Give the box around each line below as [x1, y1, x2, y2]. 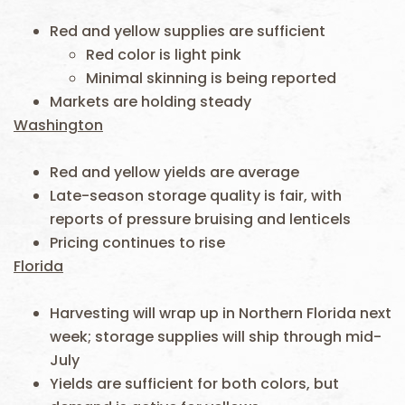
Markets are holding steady [50, 91, 251, 112]
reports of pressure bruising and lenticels [50, 209, 351, 230]
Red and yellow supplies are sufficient [50, 21, 325, 42]
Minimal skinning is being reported [86, 68, 336, 89]
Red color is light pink [86, 44, 241, 65]
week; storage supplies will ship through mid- [50, 326, 381, 347]
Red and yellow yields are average [50, 162, 299, 183]
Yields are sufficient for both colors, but [50, 373, 339, 394]
